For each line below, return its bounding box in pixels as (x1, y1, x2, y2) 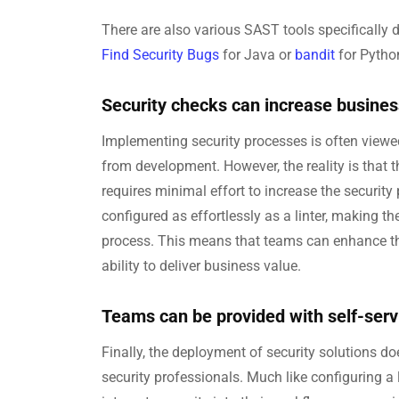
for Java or (219, 46, 295, 63)
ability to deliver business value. (102, 257, 301, 274)
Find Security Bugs (102, 46, 219, 63)
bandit (295, 46, 338, 63)
